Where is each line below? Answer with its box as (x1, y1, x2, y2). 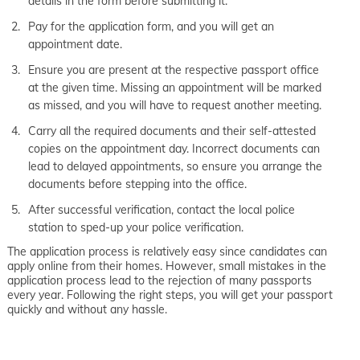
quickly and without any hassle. (7, 301, 167, 317)
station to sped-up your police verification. (28, 219, 243, 235)
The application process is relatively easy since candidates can (7, 243, 327, 259)
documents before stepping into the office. (28, 176, 250, 191)
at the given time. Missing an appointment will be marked (28, 80, 321, 95)
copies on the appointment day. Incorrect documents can (28, 141, 320, 156)
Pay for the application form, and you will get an (28, 18, 274, 34)
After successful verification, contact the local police (28, 202, 295, 217)
